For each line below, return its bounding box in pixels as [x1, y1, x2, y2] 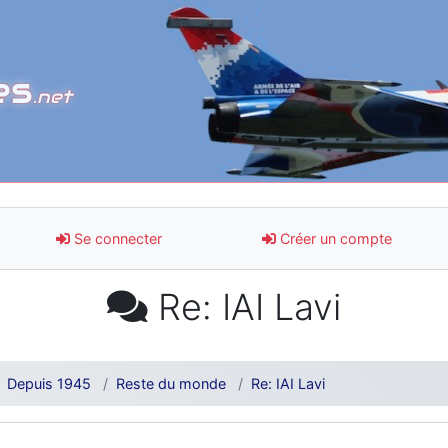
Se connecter [70, 229, 162, 247]
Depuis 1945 [7, 374, 91, 392]
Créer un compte [276, 229, 392, 247]
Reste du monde [116, 374, 226, 392]
